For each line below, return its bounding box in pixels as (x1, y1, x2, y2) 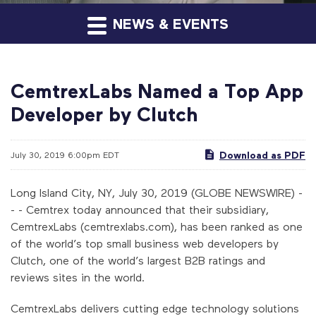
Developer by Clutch (11, 101, 198, 126)
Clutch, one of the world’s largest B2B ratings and (11, 253, 265, 267)
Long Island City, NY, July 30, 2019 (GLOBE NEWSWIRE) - (11, 185, 303, 199)
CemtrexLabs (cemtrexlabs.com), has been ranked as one (11, 219, 303, 233)
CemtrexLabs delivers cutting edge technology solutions (11, 300, 299, 315)
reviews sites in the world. (11, 269, 145, 284)
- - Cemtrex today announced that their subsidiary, (11, 202, 269, 216)
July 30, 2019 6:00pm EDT (11, 150, 119, 160)
